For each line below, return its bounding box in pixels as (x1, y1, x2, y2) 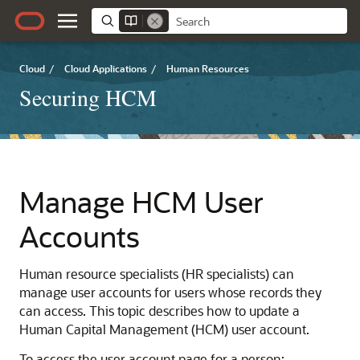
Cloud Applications (64, 62, 147, 75)
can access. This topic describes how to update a (19, 302, 300, 319)
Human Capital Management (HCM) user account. (19, 321, 309, 337)
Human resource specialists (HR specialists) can (19, 265, 294, 282)
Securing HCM (19, 82, 157, 112)
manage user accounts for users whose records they (19, 284, 321, 301)
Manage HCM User (19, 182, 264, 220)
